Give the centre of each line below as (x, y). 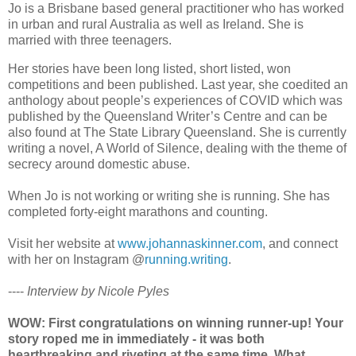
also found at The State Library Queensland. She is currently (177, 132)
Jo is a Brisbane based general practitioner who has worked (176, 9)
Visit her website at (63, 243)
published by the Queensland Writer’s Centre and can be (168, 116)
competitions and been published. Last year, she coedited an (178, 84)
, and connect (300, 243)
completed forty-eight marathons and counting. (138, 211)
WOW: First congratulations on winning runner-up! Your (176, 323)
